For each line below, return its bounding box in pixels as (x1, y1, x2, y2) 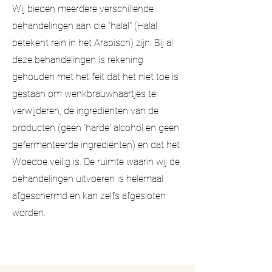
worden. (12, 206, 48, 219)
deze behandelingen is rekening (12, 53, 143, 66)
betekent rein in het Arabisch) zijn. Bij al (12, 36, 173, 49)
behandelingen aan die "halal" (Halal (12, 19, 157, 32)
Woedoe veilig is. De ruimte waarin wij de (12, 155, 180, 168)
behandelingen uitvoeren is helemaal (12, 172, 163, 185)
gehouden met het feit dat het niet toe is (12, 70, 178, 83)
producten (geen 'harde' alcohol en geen (12, 121, 179, 134)
